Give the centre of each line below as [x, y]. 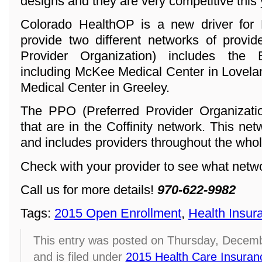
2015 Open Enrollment [118, 213]
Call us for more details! [89, 190]
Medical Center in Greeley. [95, 88]
